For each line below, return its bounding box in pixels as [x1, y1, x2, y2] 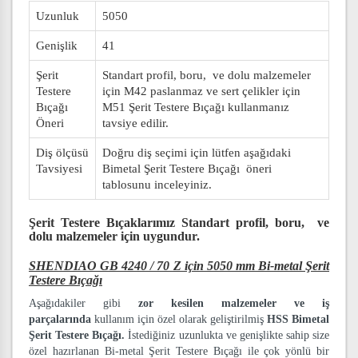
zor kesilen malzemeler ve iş [138, 297, 329, 309]
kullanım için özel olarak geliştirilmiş [91, 313, 267, 325]
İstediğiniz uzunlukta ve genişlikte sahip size [128, 329, 329, 341]
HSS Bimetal [267, 313, 329, 325]
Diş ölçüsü [36, 146, 89, 159]
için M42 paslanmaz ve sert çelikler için [102, 85, 300, 97]
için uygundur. [121, 229, 200, 243]
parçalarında [29, 313, 91, 325]
